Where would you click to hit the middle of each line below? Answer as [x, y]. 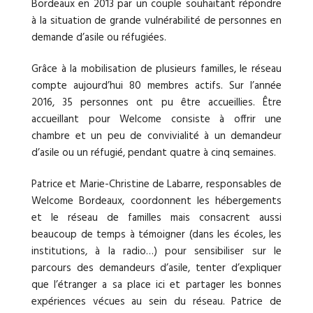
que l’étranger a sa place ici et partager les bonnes [156, 285]
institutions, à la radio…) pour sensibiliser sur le [156, 251]
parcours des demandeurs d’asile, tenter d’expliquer [156, 268]
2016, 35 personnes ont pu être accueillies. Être [156, 102]
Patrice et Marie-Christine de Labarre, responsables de [156, 184]
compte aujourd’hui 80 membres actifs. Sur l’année [156, 86]
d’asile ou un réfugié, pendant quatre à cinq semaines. [154, 153]
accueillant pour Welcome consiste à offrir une [156, 119]
